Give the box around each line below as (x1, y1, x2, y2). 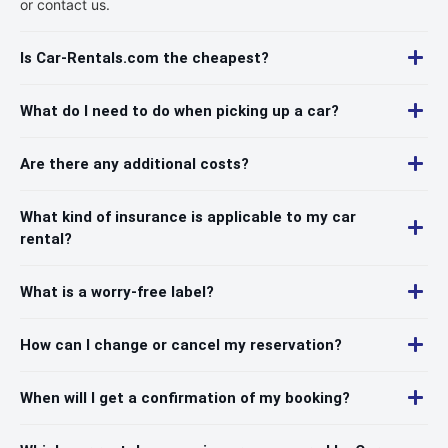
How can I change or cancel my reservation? (20, 335, 342, 354)
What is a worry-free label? (20, 282, 214, 301)
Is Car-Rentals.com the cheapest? (20, 48, 269, 67)
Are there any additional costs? (20, 154, 249, 173)
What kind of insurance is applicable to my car (20, 207, 356, 226)
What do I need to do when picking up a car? (20, 101, 339, 120)
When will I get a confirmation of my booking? (20, 388, 350, 407)
